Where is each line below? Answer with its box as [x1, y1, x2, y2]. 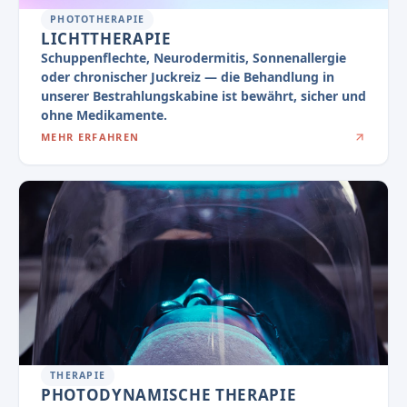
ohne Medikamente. [41, 106, 167, 124]
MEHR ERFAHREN [41, 130, 140, 144]
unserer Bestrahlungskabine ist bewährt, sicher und [41, 87, 366, 105]
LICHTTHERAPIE [41, 28, 172, 50]
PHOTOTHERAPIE [50, 13, 145, 26]
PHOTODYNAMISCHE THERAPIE [41, 383, 297, 405]
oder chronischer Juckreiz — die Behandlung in [41, 68, 334, 86]
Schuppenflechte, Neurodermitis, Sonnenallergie [41, 49, 346, 67]
